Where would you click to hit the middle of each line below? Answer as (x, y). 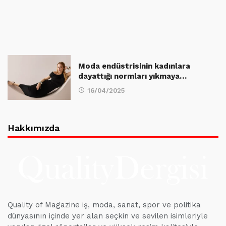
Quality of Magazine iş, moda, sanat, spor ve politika (104, 205)
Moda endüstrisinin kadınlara (134, 66)
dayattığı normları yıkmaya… (132, 76)
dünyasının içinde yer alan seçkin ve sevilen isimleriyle (108, 216)
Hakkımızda (34, 128)
